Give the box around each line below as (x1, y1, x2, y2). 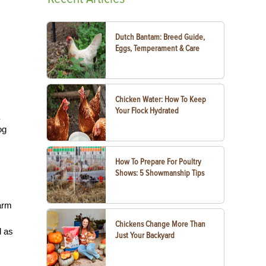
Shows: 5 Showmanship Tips (115, 168, 205, 178)
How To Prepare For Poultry (115, 157, 202, 167)
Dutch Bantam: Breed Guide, (115, 32, 205, 42)
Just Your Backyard (115, 230, 175, 240)
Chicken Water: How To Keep (115, 94, 207, 104)
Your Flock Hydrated (115, 106, 179, 116)
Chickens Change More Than (115, 219, 206, 229)
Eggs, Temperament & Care (115, 43, 200, 53)
